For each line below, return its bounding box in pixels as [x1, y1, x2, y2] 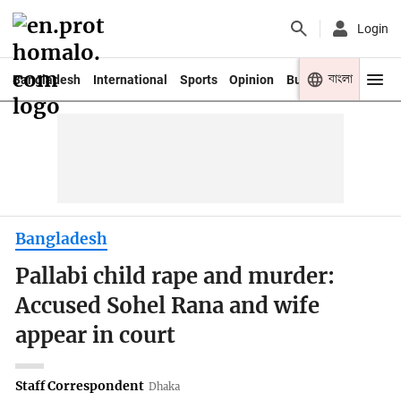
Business [286, 72, 339, 87]
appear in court [15, 322, 176, 350]
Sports [179, 72, 218, 87]
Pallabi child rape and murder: [15, 263, 336, 291]
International [92, 72, 167, 87]
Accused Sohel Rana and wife [15, 293, 320, 320]
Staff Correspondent [15, 377, 145, 394]
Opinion [229, 72, 275, 87]
